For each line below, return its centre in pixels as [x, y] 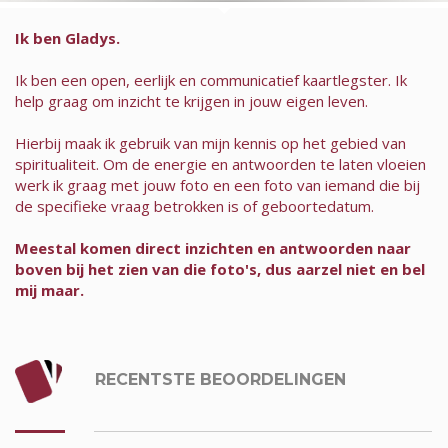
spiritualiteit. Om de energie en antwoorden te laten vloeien [220, 164]
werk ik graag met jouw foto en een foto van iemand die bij [217, 185]
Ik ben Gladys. [67, 38]
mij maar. [49, 290]
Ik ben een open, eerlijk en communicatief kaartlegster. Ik [211, 80]
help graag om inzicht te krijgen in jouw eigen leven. [191, 101]
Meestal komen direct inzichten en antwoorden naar [213, 248]
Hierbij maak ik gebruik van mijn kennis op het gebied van [210, 143]
